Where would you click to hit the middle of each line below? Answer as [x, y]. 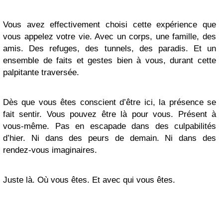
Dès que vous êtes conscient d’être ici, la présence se [110, 102]
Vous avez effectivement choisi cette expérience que [110, 25]
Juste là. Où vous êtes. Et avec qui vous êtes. [89, 180]
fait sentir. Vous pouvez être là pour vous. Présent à [110, 114]
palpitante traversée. [41, 72]
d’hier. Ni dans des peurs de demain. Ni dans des [110, 138]
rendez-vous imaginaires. [50, 150]
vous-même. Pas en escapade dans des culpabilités [110, 126]
